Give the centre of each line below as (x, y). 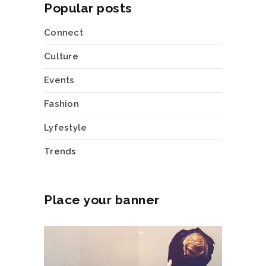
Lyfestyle (66, 128)
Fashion (61, 104)
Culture (61, 57)
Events (59, 80)
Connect (64, 33)
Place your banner (102, 200)
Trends (60, 152)
